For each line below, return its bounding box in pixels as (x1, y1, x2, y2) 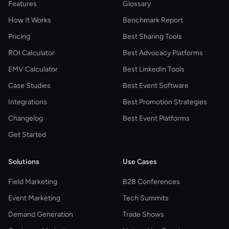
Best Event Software (123, 81, 189, 90)
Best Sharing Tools (123, 32, 182, 41)
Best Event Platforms (123, 114, 190, 123)
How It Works (8, 16, 51, 25)
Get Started (8, 130, 46, 139)
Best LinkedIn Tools (123, 65, 185, 74)
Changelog (8, 114, 43, 123)
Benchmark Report (123, 16, 183, 25)
